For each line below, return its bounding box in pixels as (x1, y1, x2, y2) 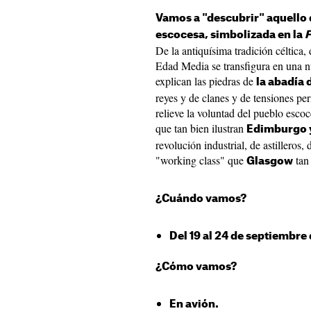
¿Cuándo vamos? (155, 194, 246, 204)
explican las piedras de (155, 74, 256, 88)
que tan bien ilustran (155, 121, 246, 135)
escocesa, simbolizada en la (155, 30, 305, 40)
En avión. (169, 299, 219, 310)
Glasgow (246, 156, 293, 167)
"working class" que (155, 153, 246, 167)
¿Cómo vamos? (155, 262, 237, 272)
